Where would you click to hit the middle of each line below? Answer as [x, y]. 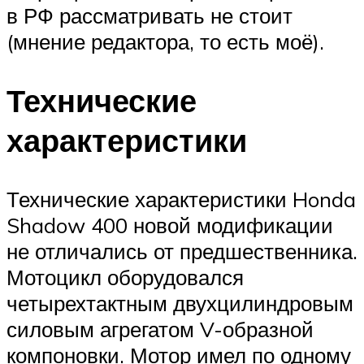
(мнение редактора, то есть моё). [165, 42]
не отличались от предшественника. [182, 251]
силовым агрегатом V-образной [160, 329]
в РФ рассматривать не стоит [149, 16]
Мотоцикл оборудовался [125, 277]
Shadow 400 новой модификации [170, 225]
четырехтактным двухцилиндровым [180, 303]
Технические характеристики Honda [181, 199]
